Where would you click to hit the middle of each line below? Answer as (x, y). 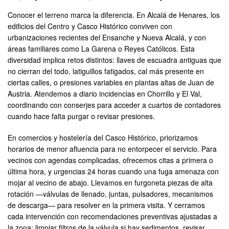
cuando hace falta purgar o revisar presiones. (81, 116)
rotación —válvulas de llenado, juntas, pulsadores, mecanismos (110, 194)
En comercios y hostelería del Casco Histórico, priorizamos (103, 138)
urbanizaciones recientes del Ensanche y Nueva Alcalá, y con (107, 38)
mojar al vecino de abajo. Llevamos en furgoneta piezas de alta (110, 183)
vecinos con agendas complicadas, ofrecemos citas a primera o (110, 160)
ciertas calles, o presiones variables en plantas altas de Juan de (111, 83)
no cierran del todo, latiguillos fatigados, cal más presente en (106, 71)
